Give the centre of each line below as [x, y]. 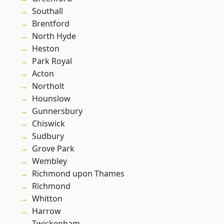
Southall [47, 11]
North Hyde [54, 36]
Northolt [48, 86]
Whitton [47, 199]
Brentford [51, 24]
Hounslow [51, 99]
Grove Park [53, 149]
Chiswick [48, 124]
